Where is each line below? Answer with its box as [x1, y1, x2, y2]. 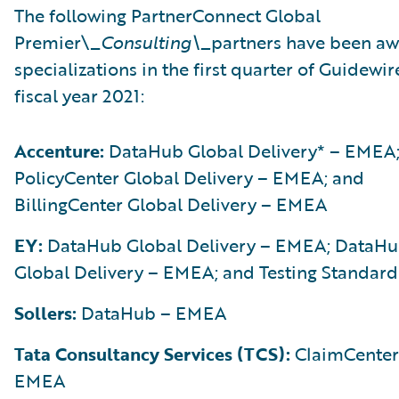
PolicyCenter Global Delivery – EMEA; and [14, 164, 364, 191]
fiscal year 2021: [14, 82, 144, 109]
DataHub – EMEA [81, 299, 226, 326]
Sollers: [14, 299, 81, 326]
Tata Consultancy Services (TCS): [14, 340, 295, 367]
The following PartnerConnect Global [14, 2, 321, 28]
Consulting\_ [101, 28, 211, 55]
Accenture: [14, 137, 109, 164]
